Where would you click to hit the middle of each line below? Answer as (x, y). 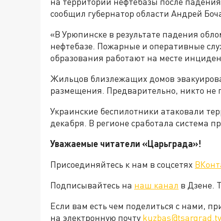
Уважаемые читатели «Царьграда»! (126, 144)
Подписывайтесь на (92, 185)
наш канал (156, 185)
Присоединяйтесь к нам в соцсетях (123, 164)
